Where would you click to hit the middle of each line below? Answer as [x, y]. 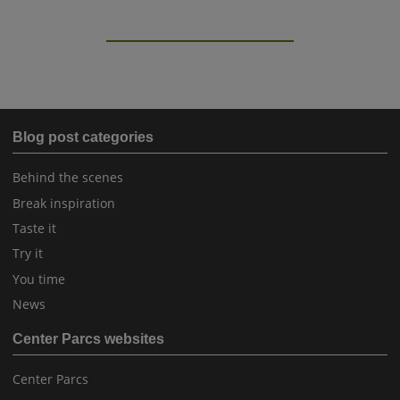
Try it [28, 254]
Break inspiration [64, 203]
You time [39, 279]
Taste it [34, 228]
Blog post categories [83, 137]
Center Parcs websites [88, 339]
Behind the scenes [68, 178]
